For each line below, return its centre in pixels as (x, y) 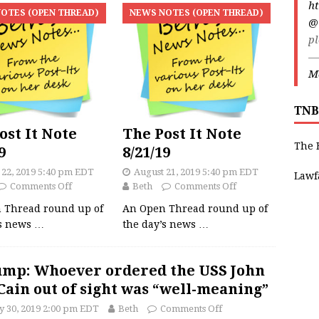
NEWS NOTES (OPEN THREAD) (197, 13)
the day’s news (161, 225)
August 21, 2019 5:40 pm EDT (197, 172)
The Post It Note (182, 134)
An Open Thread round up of (195, 209)
